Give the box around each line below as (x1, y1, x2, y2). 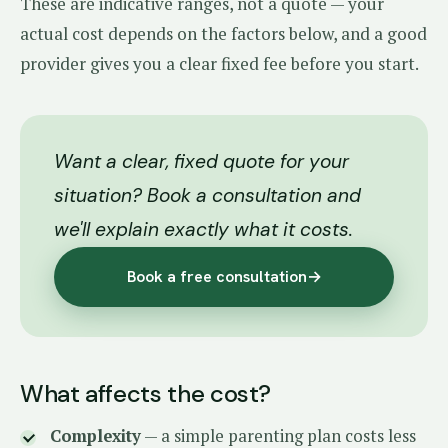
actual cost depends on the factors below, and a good (20, 22, 427, 45)
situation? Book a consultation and (54, 183, 361, 208)
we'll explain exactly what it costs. (54, 217, 353, 242)
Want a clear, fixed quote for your (54, 149, 349, 174)
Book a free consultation (126, 266, 307, 287)
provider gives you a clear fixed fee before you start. (20, 52, 419, 75)
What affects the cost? (20, 378, 272, 409)
